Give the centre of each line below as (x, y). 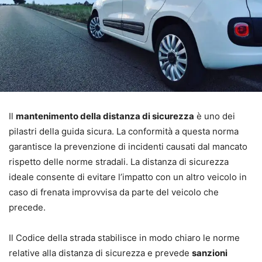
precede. (27, 208)
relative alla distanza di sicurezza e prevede (100, 253)
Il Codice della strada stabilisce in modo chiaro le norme (124, 238)
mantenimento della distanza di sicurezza (105, 116)
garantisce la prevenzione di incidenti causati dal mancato (128, 147)
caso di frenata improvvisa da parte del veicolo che (114, 192)
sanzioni (210, 253)
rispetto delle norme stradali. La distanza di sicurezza (119, 162)
